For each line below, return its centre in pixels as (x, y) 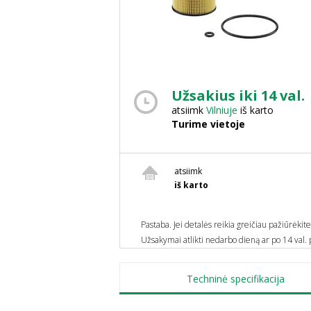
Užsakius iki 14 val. (238, 95)
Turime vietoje (208, 124)
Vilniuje (222, 110)
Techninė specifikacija (235, 278)
